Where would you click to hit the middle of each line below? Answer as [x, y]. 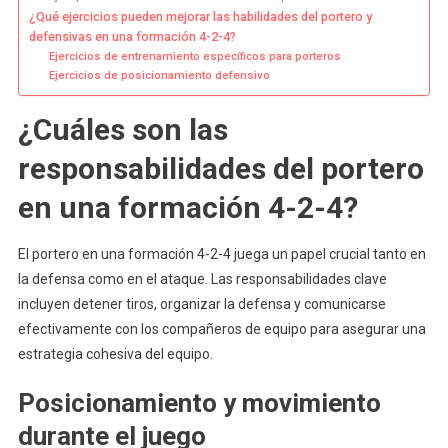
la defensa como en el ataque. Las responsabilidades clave [202, 279]
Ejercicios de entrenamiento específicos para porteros [194, 56]
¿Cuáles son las [122, 130]
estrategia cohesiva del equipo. [115, 354]
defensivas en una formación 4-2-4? [132, 37]
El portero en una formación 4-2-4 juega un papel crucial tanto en [221, 254]
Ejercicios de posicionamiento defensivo [159, 75]
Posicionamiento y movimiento [199, 403]
